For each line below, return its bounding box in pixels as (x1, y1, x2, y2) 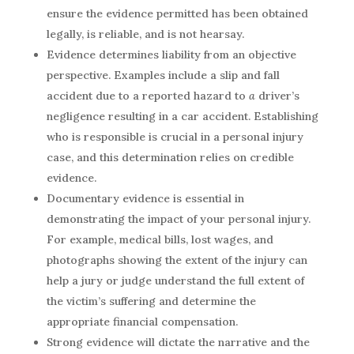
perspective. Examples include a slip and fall (46, 68, 280, 83)
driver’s (254, 88, 299, 104)
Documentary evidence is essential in (46, 191, 244, 206)
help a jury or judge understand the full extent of (46, 273, 304, 288)
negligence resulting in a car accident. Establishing (46, 109, 318, 124)
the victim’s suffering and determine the (46, 294, 256, 309)
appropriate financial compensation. (46, 314, 238, 330)
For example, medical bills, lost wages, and (46, 232, 273, 247)
